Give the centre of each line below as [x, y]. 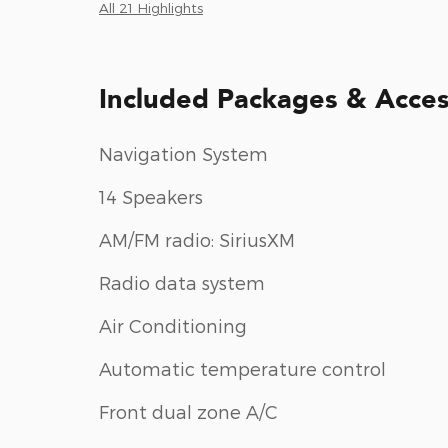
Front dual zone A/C [188, 411]
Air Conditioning [173, 325]
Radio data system [182, 282]
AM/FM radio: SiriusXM [197, 239]
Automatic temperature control [242, 368]
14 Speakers [151, 196]
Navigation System [183, 153]
